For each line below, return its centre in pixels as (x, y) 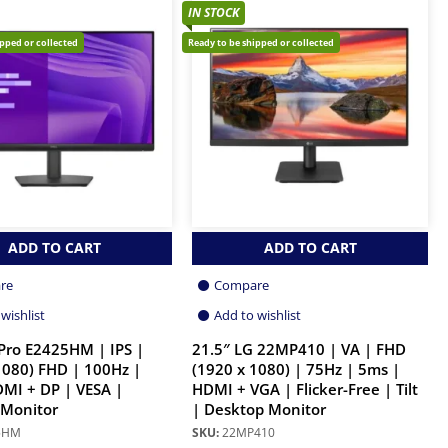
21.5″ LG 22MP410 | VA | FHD (299, 349)
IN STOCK (213, 12)
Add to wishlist (257, 314)
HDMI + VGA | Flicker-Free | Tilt (305, 389)
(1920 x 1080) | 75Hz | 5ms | (296, 369)
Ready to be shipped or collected (261, 42)
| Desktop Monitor (259, 409)
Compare (241, 284)
